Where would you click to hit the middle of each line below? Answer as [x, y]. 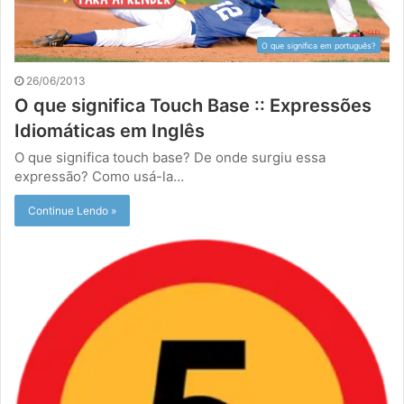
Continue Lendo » [72, 210]
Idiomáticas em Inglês [110, 130]
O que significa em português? [319, 45]
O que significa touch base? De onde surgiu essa [170, 157]
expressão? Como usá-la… [99, 176]
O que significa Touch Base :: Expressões [193, 105]
